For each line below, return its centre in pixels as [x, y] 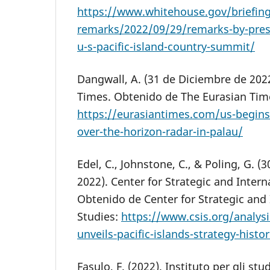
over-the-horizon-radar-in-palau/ [160, 132]
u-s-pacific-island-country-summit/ [166, 46]
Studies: [99, 217]
